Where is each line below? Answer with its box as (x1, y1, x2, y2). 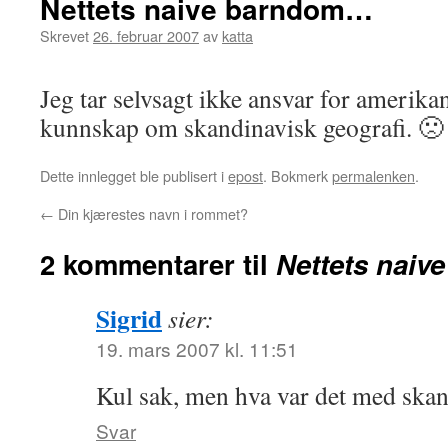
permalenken (332, 165, 415, 186)
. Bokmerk (263, 165, 332, 186)
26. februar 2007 (93, 25, 199, 46)
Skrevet (40, 25, 89, 46)
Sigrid (96, 299, 162, 337)
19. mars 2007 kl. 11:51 (96, 335, 298, 362)
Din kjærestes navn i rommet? (54, 203, 248, 224)
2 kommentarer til (40, 244, 276, 283)
